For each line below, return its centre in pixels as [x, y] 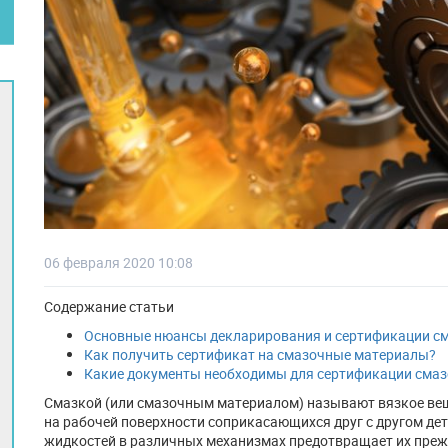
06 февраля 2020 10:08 [118, 262]
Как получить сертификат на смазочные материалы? [260, 354]
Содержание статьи [109, 306]
